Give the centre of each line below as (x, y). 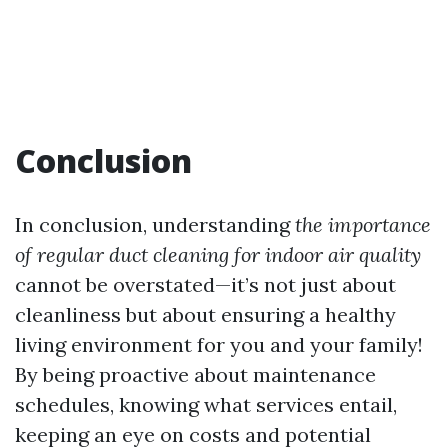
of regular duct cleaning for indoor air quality (218, 255)
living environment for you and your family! (219, 345)
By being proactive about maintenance (195, 375)
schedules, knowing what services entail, (206, 405)
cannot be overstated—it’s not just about (205, 285)
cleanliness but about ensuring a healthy (205, 315)
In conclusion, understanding (155, 225)
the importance (363, 225)
